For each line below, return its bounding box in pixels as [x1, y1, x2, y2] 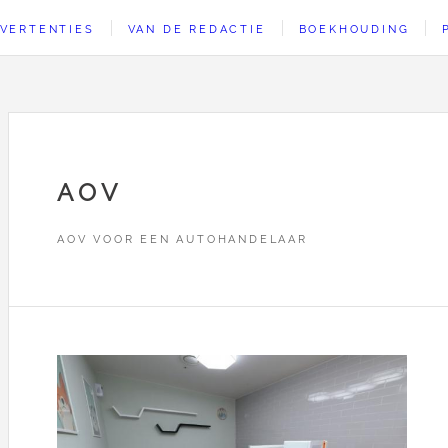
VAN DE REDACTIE [127, 22, 266, 36]
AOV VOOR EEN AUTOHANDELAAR [57, 231, 308, 246]
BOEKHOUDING [298, 22, 410, 36]
